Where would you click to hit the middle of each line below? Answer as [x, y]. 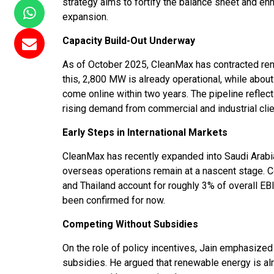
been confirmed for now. [114, 200]
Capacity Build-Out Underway [129, 41]
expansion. [85, 17]
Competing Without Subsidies [130, 224]
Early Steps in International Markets [145, 132]
